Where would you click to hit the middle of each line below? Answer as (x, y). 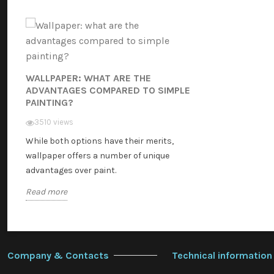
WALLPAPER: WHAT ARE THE (88, 78)
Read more (46, 191)
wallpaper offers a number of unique (98, 155)
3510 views (54, 122)
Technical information (222, 255)
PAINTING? (50, 102)
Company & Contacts (58, 255)
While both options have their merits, (100, 141)
